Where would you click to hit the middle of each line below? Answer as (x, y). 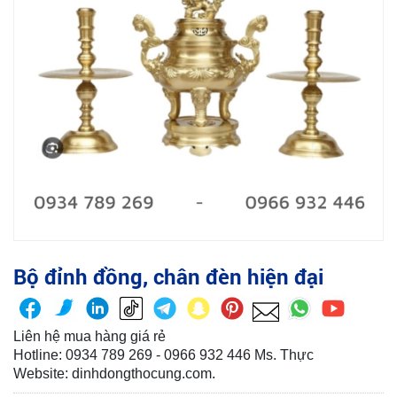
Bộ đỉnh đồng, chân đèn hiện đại (168, 276)
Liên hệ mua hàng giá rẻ (90, 336)
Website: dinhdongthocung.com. (114, 374)
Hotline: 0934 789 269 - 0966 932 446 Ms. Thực (163, 355)
